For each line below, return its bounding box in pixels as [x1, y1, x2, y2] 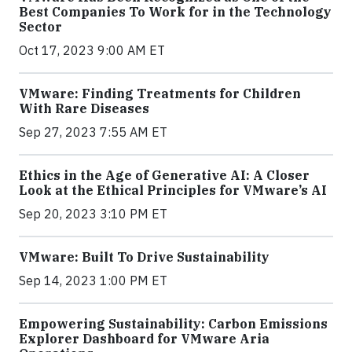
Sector [19, 19, 62, 35]
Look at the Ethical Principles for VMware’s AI [19, 182, 327, 199]
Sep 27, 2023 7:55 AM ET [19, 124, 167, 141]
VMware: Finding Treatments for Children [19, 86, 301, 102]
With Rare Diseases [19, 101, 149, 117]
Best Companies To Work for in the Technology [19, 4, 332, 20]
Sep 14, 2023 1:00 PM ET [19, 273, 167, 289]
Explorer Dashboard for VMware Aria [19, 331, 269, 347]
